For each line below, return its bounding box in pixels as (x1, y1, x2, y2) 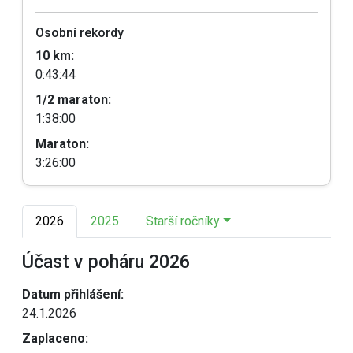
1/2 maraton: (35, 92, 111, 107)
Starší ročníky (146, 214, 220, 229)
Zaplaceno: (22, 331, 88, 346)
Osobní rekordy (35, 25, 124, 40)
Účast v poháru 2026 (22, 251, 190, 273)
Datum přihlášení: (22, 287, 124, 302)
